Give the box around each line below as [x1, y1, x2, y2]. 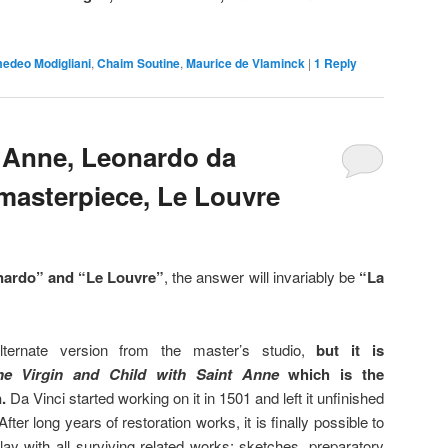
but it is [316, 338, 385, 361]
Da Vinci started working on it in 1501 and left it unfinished [6, 386, 384, 408]
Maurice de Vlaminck [186, 54, 305, 73]
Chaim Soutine [97, 54, 180, 73]
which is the [288, 362, 385, 385]
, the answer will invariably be [164, 266, 360, 288]
